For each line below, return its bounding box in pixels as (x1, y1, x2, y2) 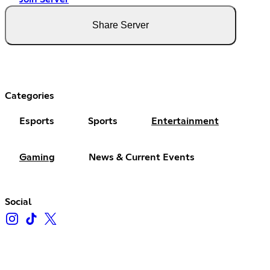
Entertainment (151, 116, 219, 127)
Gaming (19, 152, 55, 163)
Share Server (92, 20, 149, 31)
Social (5, 197, 32, 207)
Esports (19, 116, 54, 127)
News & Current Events (89, 152, 195, 163)
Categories (5, 91, 54, 101)
